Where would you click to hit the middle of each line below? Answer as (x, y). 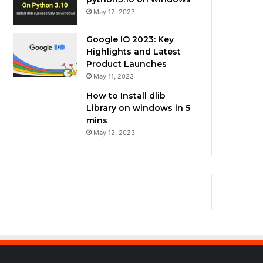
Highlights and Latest (134, 51)
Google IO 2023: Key (130, 39)
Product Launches (127, 64)
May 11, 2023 (114, 76)
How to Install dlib (126, 95)
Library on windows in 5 (139, 108)
